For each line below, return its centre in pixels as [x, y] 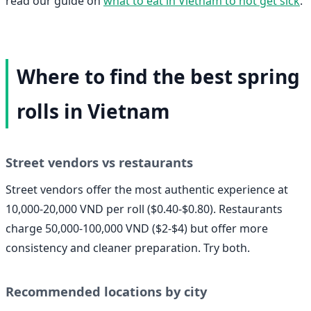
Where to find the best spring [158, 76]
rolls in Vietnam [93, 111]
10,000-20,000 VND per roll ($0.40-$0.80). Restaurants [144, 209]
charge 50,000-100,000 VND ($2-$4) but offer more [137, 228]
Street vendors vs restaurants [99, 162]
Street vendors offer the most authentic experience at [147, 190]
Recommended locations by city [106, 292]
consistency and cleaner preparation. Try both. [128, 248]
